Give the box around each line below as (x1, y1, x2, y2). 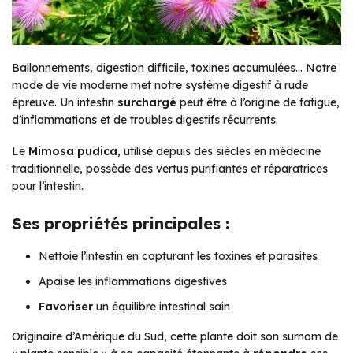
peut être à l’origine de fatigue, (176, 95, 340, 110)
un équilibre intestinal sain (93, 299, 230, 314)
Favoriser (39, 299, 93, 314)
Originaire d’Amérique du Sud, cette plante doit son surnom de (12, 329, 338, 344)
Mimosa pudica (28, 144, 117, 159)
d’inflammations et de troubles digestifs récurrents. (12, 113, 278, 128)
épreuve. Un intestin (12, 95, 117, 110)
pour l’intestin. (12, 179, 84, 194)
